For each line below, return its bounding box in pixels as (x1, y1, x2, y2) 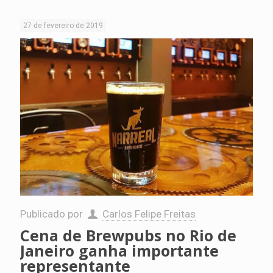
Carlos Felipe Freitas (102, 207, 196, 220)
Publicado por (20, 207, 85, 220)
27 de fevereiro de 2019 (23, 21, 103, 30)
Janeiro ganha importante (20, 239, 219, 261)
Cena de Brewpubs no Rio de (20, 224, 236, 246)
